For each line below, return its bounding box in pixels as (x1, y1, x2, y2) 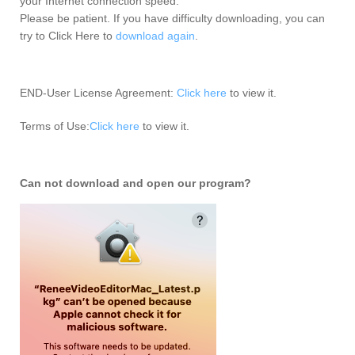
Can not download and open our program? (20, 177, 251, 190)
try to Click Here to (20, 29, 116, 43)
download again (116, 29, 195, 43)
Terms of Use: (20, 120, 90, 133)
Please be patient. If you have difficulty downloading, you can (20, 12, 325, 25)
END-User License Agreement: (20, 86, 177, 100)
